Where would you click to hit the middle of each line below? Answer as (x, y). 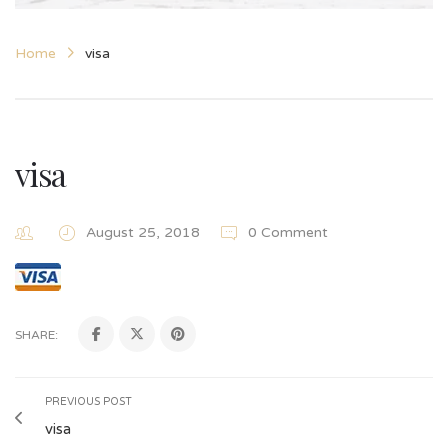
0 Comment (286, 232)
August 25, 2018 (145, 232)
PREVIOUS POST (88, 402)
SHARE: (36, 335)
